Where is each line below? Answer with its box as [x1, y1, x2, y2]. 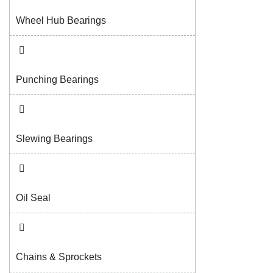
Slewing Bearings [16, 133, 93, 144]
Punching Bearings [16, 74, 99, 85]
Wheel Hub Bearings [16, 15, 106, 26]
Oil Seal [16, 193, 51, 204]
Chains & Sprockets [16, 252, 102, 263]
